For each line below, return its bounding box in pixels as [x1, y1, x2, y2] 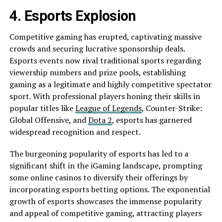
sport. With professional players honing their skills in [9, 91, 200, 102]
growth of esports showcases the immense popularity [9, 196, 202, 207]
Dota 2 [88, 114, 112, 126]
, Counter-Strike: [141, 103, 202, 114]
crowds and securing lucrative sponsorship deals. [9, 43, 185, 55]
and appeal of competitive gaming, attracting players [9, 208, 202, 219]
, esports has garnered [111, 114, 192, 126]
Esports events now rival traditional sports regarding [9, 55, 201, 66]
